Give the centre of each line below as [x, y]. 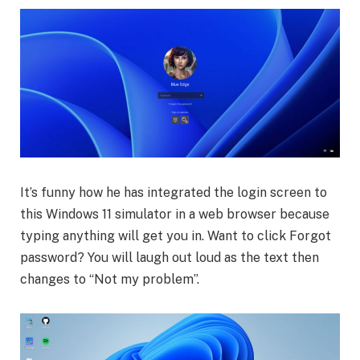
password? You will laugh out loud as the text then [170, 257]
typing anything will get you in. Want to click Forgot [176, 235]
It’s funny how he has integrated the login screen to [174, 192]
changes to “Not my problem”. [110, 279]
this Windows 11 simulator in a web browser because [175, 214]
